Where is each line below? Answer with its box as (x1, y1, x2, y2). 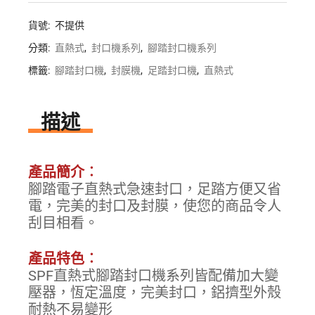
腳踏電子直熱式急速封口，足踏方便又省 (28, 181, 282, 198)
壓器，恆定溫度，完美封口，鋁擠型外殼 (28, 284, 282, 302)
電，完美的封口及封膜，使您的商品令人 (28, 198, 282, 215)
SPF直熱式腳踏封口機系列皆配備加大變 (28, 267, 279, 285)
